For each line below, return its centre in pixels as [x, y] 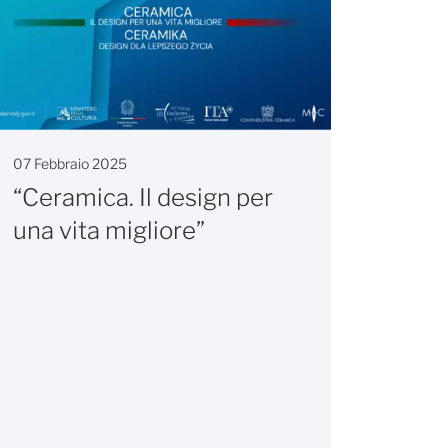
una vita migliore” [109, 230]
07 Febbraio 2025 [70, 163]
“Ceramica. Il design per [143, 197]
